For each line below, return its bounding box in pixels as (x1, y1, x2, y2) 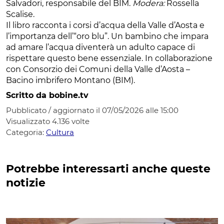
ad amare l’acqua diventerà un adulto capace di (6, 42, 195, 52)
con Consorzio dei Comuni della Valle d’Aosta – (6, 64, 190, 74)
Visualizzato (6, 116, 52, 126)
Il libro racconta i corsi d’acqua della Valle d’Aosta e (6, 20, 204, 30)
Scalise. (6, 9, 34, 19)
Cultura (46, 127, 74, 137)
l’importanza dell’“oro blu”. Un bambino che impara (6, 31, 208, 41)
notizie (6, 175, 45, 189)
